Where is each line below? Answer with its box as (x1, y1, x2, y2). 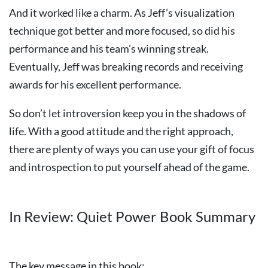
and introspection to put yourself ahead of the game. (9, 160, 249, 173)
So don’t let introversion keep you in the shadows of (9, 106, 246, 120)
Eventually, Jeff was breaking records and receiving (9, 60, 243, 73)
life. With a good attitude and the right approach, (9, 124, 233, 138)
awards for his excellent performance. (9, 78, 181, 91)
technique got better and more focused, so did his (9, 24, 235, 37)
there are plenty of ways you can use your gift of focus (9, 142, 254, 156)
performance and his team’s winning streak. (9, 42, 209, 55)
